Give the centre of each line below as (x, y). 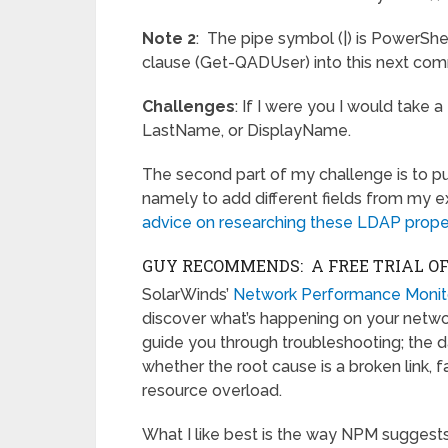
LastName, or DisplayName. (246, 131)
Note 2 (169, 39)
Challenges (188, 107)
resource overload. (212, 391)
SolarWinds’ (187, 295)
